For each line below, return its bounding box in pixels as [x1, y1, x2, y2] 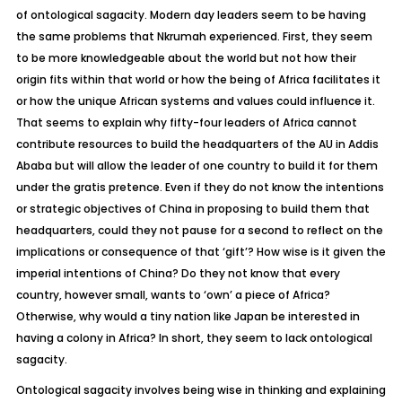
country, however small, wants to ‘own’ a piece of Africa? [15, 287, 330, 302]
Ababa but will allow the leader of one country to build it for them [15, 158, 378, 173]
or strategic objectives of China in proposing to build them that [15, 201, 370, 216]
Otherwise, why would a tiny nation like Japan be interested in [15, 309, 360, 324]
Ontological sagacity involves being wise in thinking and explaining [15, 382, 386, 398]
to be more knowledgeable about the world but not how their [15, 50, 356, 66]
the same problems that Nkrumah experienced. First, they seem [15, 29, 372, 44]
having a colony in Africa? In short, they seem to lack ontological [15, 330, 372, 345]
